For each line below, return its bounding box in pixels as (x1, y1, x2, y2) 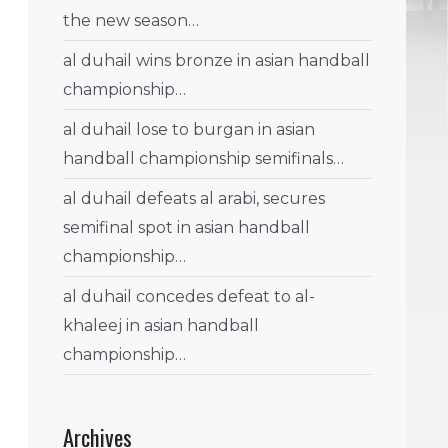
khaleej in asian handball (63, 316, 259, 336)
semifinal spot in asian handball (63, 218, 310, 238)
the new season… (63, 11, 199, 31)
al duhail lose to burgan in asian (63, 120, 315, 140)
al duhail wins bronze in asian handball (63, 51, 370, 71)
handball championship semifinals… (63, 149, 344, 169)
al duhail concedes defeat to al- (63, 287, 315, 307)
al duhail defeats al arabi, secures (63, 189, 325, 209)
